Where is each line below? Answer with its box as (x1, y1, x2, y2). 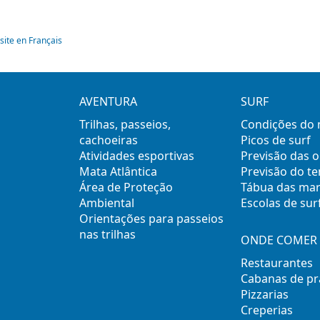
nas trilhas (79, 226, 136, 242)
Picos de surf (240, 131, 311, 148)
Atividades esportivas (79, 147, 195, 164)
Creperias (240, 301, 293, 318)
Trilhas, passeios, (79, 116, 171, 132)
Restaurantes (240, 254, 313, 271)
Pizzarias (240, 286, 289, 302)
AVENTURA (79, 93, 138, 109)
